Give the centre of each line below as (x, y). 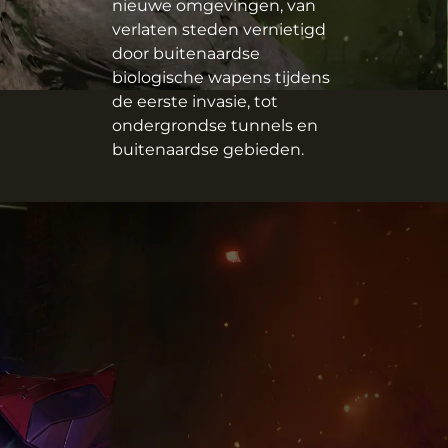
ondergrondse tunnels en (215, 126)
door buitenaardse (186, 54)
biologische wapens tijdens (221, 78)
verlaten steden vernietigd (219, 30)
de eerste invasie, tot (195, 102)
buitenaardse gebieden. (208, 150)
